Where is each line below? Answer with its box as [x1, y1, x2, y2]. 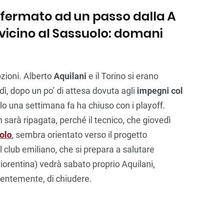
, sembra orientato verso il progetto [12, 129, 147, 140]
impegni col [137, 85, 183, 96]
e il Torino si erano [87, 70, 158, 81]
